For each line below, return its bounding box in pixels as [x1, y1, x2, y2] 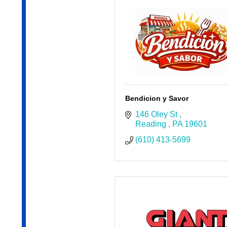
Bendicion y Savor [125, 94, 188, 103]
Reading [135, 120, 168, 129]
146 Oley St [135, 110, 179, 119]
